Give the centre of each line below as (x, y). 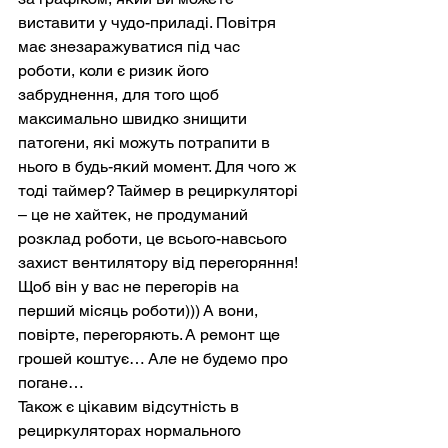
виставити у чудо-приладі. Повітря (149, 22)
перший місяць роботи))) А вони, (140, 310)
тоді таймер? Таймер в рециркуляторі (160, 190)
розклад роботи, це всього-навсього (154, 238)
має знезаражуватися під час (131, 46)
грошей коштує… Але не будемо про (155, 358)
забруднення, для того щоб (120, 94)
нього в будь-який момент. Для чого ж (159, 166)
